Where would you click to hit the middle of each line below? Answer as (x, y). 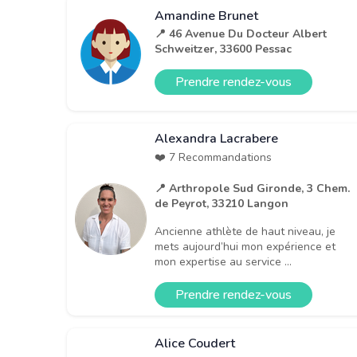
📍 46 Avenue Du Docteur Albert (241, 34)
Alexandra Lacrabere (216, 138)
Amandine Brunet (206, 16)
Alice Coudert (195, 343)
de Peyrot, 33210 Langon (222, 203)
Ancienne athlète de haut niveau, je (245, 231)
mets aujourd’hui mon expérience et (245, 246)
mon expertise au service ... (223, 261)
